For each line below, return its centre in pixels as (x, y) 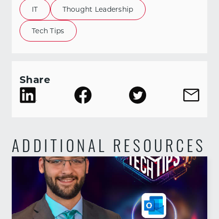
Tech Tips (48, 31)
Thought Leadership (98, 9)
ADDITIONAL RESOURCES (109, 148)
